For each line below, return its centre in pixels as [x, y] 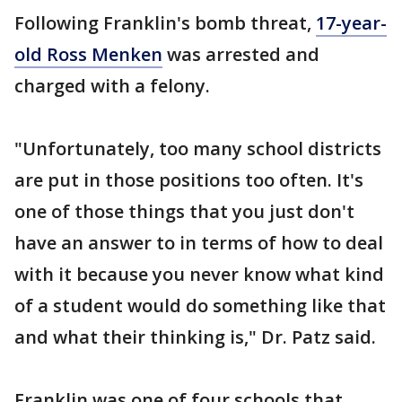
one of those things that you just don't [184, 211]
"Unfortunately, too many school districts [198, 149]
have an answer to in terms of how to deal [199, 243]
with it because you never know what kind [199, 274]
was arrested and [241, 54]
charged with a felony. [112, 86]
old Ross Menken [88, 54]
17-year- [351, 23]
